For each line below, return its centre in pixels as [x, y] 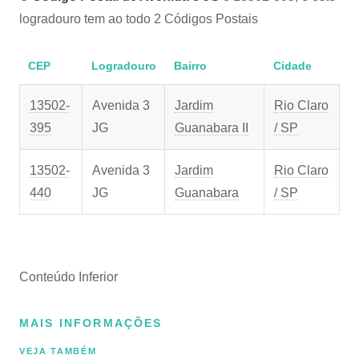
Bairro [190, 66]
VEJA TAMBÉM [58, 351]
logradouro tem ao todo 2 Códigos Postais [139, 19]
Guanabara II [212, 128]
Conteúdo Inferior [69, 277]
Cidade [292, 66]
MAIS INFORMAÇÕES [91, 323]
